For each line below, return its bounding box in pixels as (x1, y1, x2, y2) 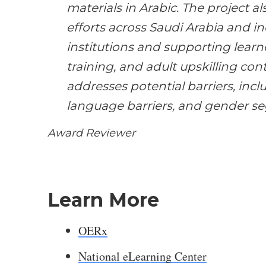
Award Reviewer (47, 126, 135, 140)
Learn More (47, 188, 159, 211)
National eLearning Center (78, 248, 207, 264)
